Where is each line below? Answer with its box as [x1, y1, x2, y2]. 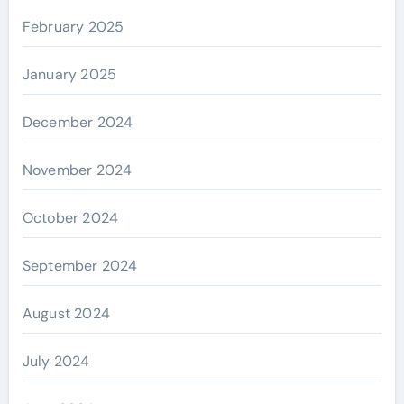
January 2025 [22, 65, 117, 84]
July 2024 [22, 352, 90, 371]
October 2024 [22, 208, 119, 227]
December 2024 [22, 113, 133, 132]
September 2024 [22, 256, 138, 275]
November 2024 [22, 161, 133, 179]
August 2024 [22, 304, 110, 323]
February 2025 [22, 17, 124, 36]
